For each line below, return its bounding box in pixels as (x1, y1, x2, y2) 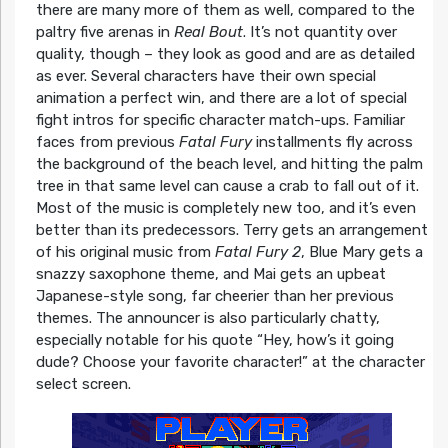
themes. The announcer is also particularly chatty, (35, 309, 380, 328)
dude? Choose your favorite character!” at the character (35, 353, 425, 372)
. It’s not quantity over (242, 23, 397, 42)
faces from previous (35, 133, 179, 152)
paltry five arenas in (35, 23, 174, 42)
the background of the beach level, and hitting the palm (35, 155, 423, 174)
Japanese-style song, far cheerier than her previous (35, 287, 394, 306)
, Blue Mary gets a (300, 243, 423, 262)
